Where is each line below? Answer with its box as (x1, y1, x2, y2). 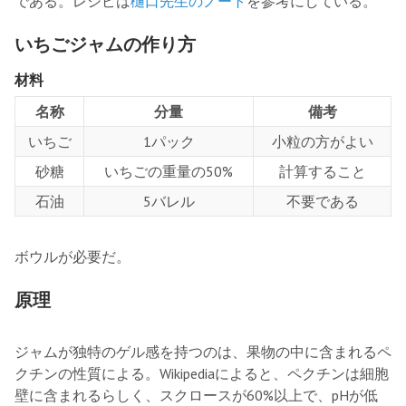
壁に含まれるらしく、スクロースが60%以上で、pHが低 (14, 385, 378, 404)
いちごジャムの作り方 (14, 32, 196, 56)
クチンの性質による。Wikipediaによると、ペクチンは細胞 (14, 363, 389, 382)
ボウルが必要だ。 (14, 246, 130, 266)
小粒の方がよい (271, 131, 373, 150)
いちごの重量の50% (104, 161, 233, 180)
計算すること (278, 161, 366, 180)
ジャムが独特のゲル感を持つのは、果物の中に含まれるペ (14, 342, 391, 361)
